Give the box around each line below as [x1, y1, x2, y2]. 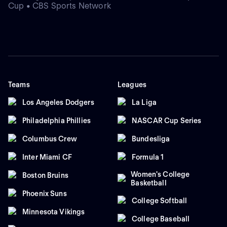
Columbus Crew [22, 134, 77, 143]
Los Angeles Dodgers [22, 98, 94, 106]
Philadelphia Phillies [22, 116, 91, 125]
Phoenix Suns [22, 189, 67, 198]
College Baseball [132, 214, 190, 223]
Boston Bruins [22, 171, 68, 179]
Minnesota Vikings [22, 207, 85, 216]
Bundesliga [132, 134, 170, 143]
